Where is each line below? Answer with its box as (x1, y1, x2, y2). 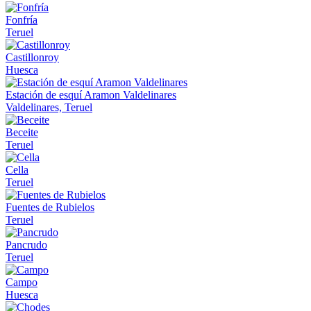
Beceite (6, 126, 38, 138)
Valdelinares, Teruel (6, 101, 92, 113)
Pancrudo (6, 238, 47, 251)
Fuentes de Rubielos (6, 201, 94, 213)
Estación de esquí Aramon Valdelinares (6, 88, 176, 101)
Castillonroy (6, 51, 59, 63)
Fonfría (6, 13, 37, 26)
